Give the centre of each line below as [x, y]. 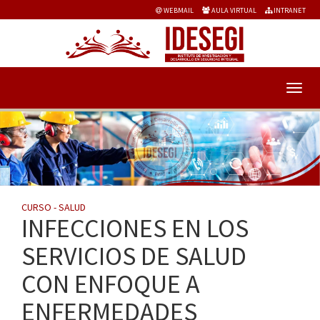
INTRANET [289, 10]
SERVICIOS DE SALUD [134, 256]
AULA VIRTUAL [233, 10]
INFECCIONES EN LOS [135, 228]
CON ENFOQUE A [111, 284]
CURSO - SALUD [54, 207]
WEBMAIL [178, 10]
